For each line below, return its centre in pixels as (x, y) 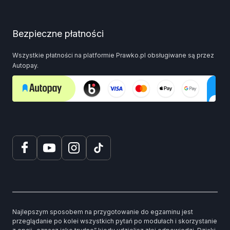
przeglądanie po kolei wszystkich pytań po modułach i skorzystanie (115, 221)
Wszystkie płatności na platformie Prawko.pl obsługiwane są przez (113, 55)
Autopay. (25, 65)
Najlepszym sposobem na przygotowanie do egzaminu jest (103, 212)
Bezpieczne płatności (58, 34)
